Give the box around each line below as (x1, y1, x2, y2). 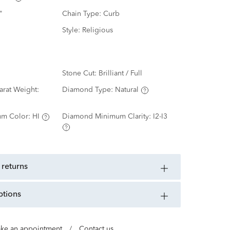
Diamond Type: (62, 86, 115, 94)
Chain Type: (62, 10, 103, 18)
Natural (114, 86, 139, 94)
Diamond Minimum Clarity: (62, 113, 153, 121)
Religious (82, 27, 113, 34)
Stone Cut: (62, 70, 99, 78)
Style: (62, 27, 82, 34)
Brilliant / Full (98, 70, 142, 78)
